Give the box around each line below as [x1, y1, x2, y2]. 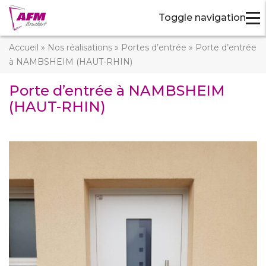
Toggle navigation [159, 12, 246, 23]
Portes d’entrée [121, 42, 186, 53]
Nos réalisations [47, 42, 112, 53]
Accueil [9, 42, 39, 53]
